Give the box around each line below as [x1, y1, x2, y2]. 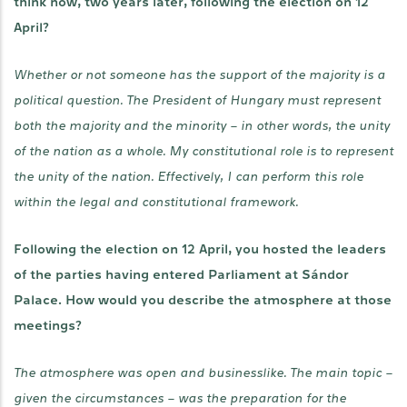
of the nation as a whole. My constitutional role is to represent [14, 144, 393, 158]
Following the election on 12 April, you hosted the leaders [14, 243, 386, 256]
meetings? [14, 319, 82, 333]
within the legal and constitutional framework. [14, 195, 298, 209]
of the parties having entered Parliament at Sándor [14, 268, 349, 282]
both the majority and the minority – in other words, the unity [14, 119, 390, 133]
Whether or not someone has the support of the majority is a [14, 68, 385, 82]
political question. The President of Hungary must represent [14, 94, 381, 107]
